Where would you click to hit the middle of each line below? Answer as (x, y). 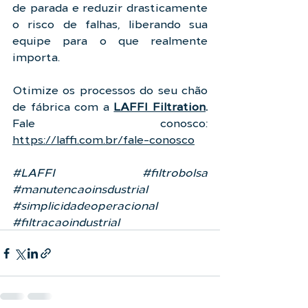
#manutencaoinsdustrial (80, 188)
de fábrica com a (63, 106)
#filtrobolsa (175, 172)
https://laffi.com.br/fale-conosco (103, 139)
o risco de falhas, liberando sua (110, 23)
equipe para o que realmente (110, 40)
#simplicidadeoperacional (85, 205)
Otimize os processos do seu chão (110, 89)
